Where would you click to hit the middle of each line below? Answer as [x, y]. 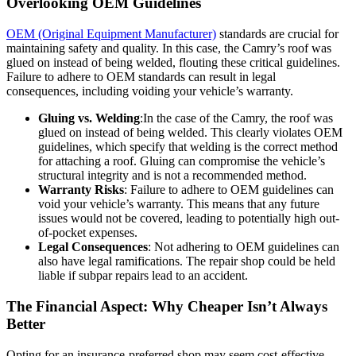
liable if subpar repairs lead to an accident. [143, 276]
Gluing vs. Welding [89, 118]
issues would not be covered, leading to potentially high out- [189, 219]
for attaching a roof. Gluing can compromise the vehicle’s [182, 161]
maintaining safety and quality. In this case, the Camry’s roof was [169, 48]
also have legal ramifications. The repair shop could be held [187, 261]
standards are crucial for [277, 34]
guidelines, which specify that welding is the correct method [188, 147]
